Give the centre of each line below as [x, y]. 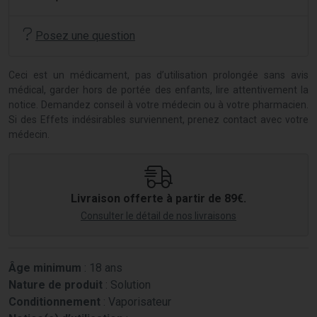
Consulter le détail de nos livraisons [158, 215]
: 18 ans [102, 267]
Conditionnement [54, 301]
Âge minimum [45, 267]
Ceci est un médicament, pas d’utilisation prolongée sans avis [158, 75]
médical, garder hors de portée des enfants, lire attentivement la [158, 90]
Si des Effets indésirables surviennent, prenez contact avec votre [158, 119]
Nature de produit [56, 284]
